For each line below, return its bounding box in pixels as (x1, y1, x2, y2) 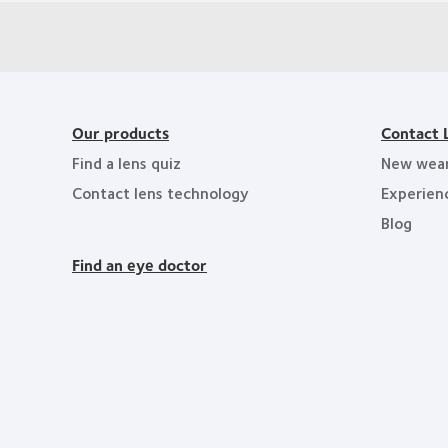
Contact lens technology (72, 180, 249, 205)
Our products (72, 120, 169, 145)
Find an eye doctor (72, 252, 207, 277)
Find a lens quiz (72, 150, 181, 175)
